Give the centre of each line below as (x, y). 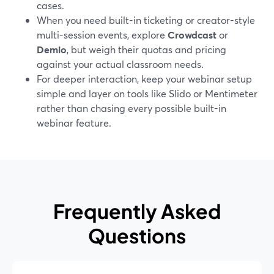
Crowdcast (192, 35)
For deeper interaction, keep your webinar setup (144, 79)
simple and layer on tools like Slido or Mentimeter (147, 93)
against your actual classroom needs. (120, 64)
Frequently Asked (137, 211)
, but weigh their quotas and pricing (146, 49)
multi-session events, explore (102, 35)
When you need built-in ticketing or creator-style (146, 20)
